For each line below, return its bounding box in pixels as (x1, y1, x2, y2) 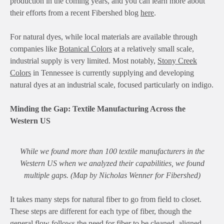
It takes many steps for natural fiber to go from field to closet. (10, 194, 201, 203)
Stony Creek (157, 56, 197, 65)
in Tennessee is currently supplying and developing (31, 68, 194, 77)
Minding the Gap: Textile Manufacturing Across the (10, 104, 185, 113)
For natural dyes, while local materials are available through (10, 32, 197, 41)
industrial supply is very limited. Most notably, (10, 56, 157, 65)
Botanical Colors (59, 44, 112, 53)
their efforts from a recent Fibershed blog (10, 8, 140, 17)
